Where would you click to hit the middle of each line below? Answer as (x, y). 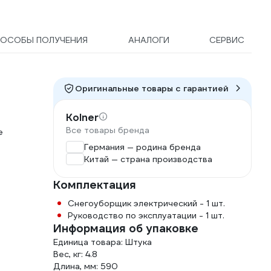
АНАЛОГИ (149, 40)
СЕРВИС (227, 40)
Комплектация (95, 185)
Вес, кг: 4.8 (75, 254)
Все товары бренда (108, 130)
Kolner (82, 118)
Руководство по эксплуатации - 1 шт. (146, 216)
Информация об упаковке (126, 229)
